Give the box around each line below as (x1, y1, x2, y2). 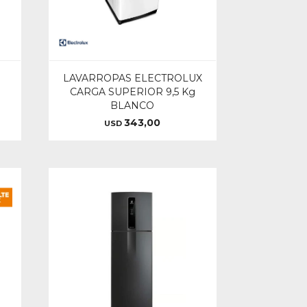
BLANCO (110, 99, 155, 112)
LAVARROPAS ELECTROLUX (62, 72, 202, 85)
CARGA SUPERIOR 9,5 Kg (69, 86, 195, 99)
